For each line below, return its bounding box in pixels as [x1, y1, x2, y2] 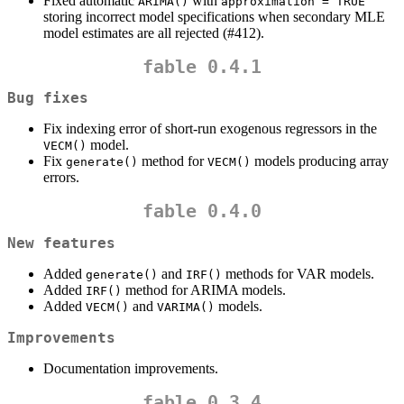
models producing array [251, 153, 389, 170]
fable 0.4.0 [142, 200, 262, 223]
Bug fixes [7, 89, 88, 107]
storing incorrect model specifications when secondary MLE [43, 8, 385, 24]
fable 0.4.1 [142, 55, 262, 78]
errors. [43, 170, 79, 186]
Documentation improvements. [43, 360, 218, 376]
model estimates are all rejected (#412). [43, 24, 264, 41]
